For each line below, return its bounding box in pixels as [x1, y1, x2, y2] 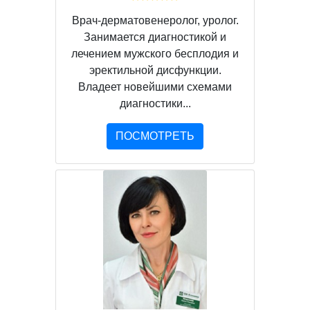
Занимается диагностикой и [84, 31, 226, 44]
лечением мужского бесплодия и [71, 48, 239, 60]
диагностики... [119, 98, 191, 110]
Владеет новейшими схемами [78, 81, 232, 93]
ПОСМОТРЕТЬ [116, 130, 194, 143]
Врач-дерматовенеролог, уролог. [71, 15, 239, 27]
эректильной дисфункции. [89, 64, 221, 77]
